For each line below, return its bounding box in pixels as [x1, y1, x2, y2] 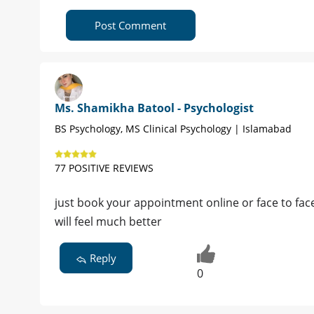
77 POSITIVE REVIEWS [55, 161, 153, 175]
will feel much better [55, 214, 162, 230]
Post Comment [95, 18, 167, 33]
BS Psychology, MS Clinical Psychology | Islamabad [55, 122, 292, 136]
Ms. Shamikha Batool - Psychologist [55, 100, 254, 116]
